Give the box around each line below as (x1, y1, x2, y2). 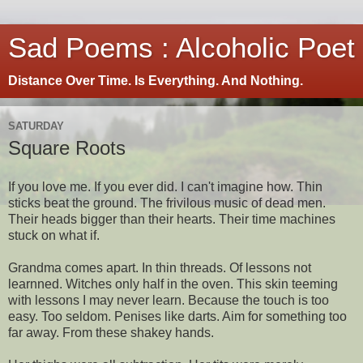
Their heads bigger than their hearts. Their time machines (8, 211, 335, 226)
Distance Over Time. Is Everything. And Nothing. (8, 74, 303, 88)
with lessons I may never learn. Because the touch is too (8, 293, 329, 307)
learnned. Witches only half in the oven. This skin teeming (8, 276, 338, 291)
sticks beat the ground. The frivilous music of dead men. (8, 195, 326, 210)
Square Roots (8, 137, 126, 159)
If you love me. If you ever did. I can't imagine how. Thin (8, 179, 322, 194)
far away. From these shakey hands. (8, 325, 214, 340)
